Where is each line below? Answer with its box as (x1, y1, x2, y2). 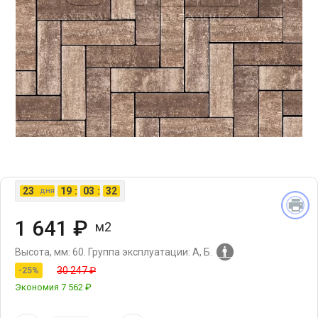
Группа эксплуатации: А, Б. (88, 246, 212, 258)
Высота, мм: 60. (15, 246, 86, 258)
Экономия (15, 281, 61, 292)
